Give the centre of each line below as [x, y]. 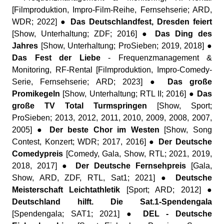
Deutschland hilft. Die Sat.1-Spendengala [112, 202]
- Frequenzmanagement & [156, 58]
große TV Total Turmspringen [79, 106]
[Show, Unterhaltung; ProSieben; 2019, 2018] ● [125, 46]
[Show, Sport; [179, 106]
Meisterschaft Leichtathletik [66, 190]
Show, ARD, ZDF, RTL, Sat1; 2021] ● [94, 178]
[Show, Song [186, 130]
